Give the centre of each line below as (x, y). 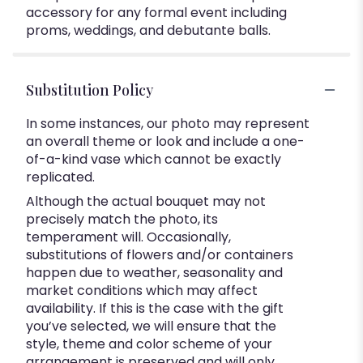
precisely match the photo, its (122, 219)
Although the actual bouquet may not (146, 201)
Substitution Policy (90, 90)
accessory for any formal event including (156, 12)
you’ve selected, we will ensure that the (151, 326)
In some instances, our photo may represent (168, 123)
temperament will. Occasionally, (128, 237)
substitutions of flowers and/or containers (160, 254)
